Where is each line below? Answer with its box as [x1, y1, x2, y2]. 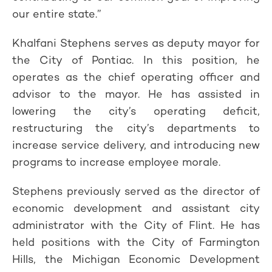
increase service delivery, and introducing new [12, 138, 260, 152]
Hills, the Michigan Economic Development [12, 252, 260, 266]
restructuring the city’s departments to [12, 121, 260, 135]
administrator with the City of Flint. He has [12, 218, 260, 232]
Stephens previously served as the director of [12, 184, 260, 198]
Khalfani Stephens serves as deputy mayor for [12, 36, 260, 50]
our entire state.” [12, 7, 101, 21]
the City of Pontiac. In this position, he [12, 53, 260, 67]
